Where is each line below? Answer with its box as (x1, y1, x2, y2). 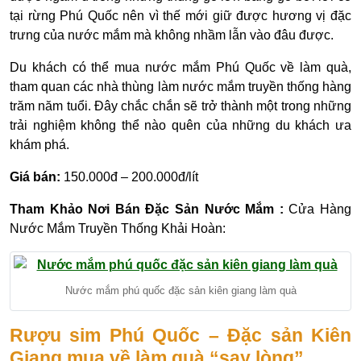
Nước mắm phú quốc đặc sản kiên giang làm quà (64, 284, 297, 297)
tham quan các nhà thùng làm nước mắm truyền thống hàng (10, 79, 351, 93)
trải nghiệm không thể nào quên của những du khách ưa (10, 118, 351, 132)
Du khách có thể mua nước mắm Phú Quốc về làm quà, (10, 60, 351, 74)
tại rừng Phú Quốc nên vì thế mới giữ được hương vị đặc (10, 8, 351, 23)
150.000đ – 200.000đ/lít (64, 169, 198, 184)
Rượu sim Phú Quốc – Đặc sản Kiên (10, 324, 351, 346)
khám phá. (10, 137, 69, 151)
